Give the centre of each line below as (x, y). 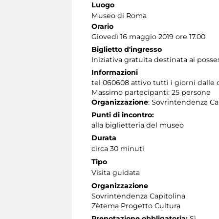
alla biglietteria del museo (138, 125)
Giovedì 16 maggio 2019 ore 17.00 (148, 36)
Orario (102, 26)
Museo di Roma (119, 15)
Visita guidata (116, 172)
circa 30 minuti (118, 148)
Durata (104, 138)
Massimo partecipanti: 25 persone (151, 92)
